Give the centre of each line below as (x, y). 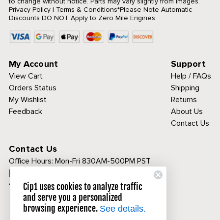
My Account (33, 64)
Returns (184, 99)
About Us (187, 111)
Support (188, 64)
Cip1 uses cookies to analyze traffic (83, 187)
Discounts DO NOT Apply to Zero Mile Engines (82, 18)
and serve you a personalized (73, 197)
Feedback (25, 111)
